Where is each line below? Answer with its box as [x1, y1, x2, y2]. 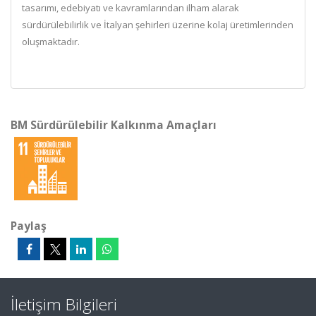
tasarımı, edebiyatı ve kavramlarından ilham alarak [22, 1, 239, 14]
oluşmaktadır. [22, 35, 80, 48]
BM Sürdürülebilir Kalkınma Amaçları [11, 117, 217, 133]
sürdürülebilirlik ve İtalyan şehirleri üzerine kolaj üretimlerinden [22, 18, 293, 31]
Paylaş [11, 218, 47, 233]
